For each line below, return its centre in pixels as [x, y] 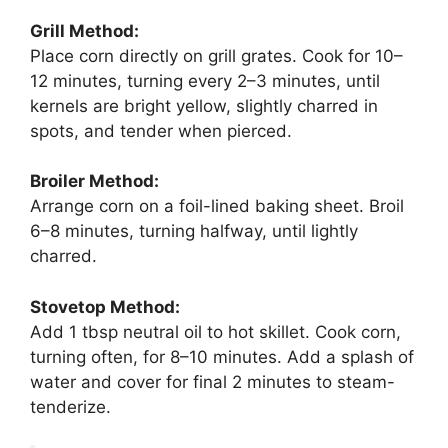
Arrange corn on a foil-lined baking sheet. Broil [217, 206]
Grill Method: [84, 30]
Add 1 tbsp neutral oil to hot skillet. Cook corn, [215, 331]
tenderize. [70, 406]
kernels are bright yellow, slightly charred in [204, 105]
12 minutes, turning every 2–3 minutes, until [205, 80]
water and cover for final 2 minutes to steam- [212, 381]
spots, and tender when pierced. [161, 130]
